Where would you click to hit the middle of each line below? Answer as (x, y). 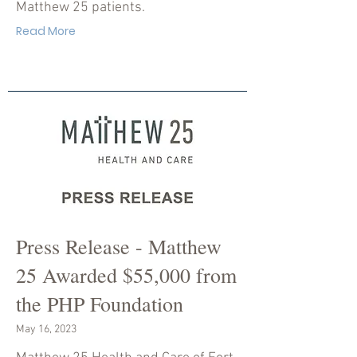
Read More (46, 31)
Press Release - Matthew (119, 246)
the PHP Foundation (100, 304)
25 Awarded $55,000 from (126, 275)
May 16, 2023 (46, 330)
